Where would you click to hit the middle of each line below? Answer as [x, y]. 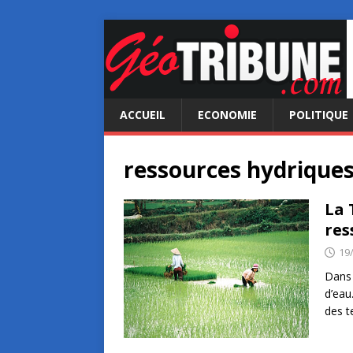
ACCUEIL [143, 115]
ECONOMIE [227, 115]
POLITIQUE [319, 115]
